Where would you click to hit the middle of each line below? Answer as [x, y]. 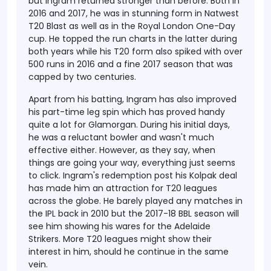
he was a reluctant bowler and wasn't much [121, 137]
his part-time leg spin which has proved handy [127, 112]
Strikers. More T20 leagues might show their [120, 239]
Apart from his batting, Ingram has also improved [132, 99]
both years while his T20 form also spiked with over [135, 51]
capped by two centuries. [82, 77]
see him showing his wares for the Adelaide [119, 226]
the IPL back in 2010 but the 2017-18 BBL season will [134, 214]
